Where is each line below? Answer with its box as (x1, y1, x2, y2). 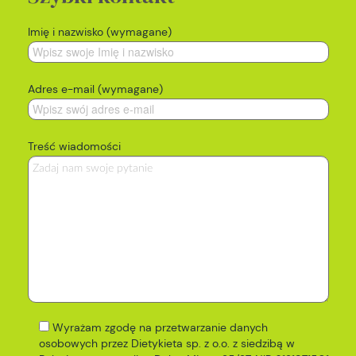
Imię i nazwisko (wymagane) (28, 25, 172, 40)
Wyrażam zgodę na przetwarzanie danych (52, 320, 268, 335)
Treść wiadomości (28, 139, 121, 154)
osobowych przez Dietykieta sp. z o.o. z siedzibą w (39, 336, 295, 351)
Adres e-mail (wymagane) (28, 82, 163, 97)
